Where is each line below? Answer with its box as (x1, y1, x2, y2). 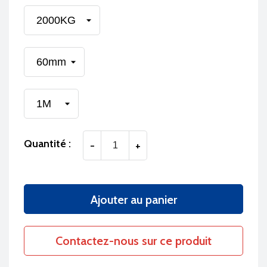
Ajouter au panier (90, 193, 177, 207)
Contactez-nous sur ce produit (55, 234, 212, 249)
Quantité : (24, 137, 71, 151)
